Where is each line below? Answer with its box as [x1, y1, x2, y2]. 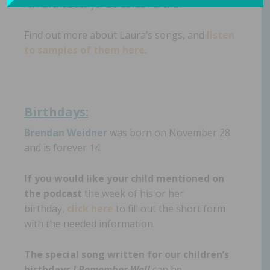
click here [67, 202, 116, 215]
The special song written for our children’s [24, 248, 229, 261]
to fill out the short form [116, 202, 225, 215]
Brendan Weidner [24, 126, 107, 139]
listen [207, 28, 234, 42]
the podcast [24, 187, 82, 200]
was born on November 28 [107, 126, 230, 139]
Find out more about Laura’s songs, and [24, 28, 207, 42]
